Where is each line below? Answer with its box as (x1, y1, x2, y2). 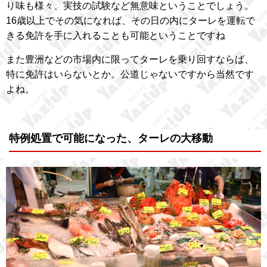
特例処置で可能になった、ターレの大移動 (9, 132, 213, 145)
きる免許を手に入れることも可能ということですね (6, 30, 225, 41)
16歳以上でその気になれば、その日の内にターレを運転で (6, 15, 255, 26)
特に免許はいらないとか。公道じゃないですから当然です (6, 69, 254, 80)
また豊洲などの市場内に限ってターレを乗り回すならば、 (6, 54, 254, 65)
